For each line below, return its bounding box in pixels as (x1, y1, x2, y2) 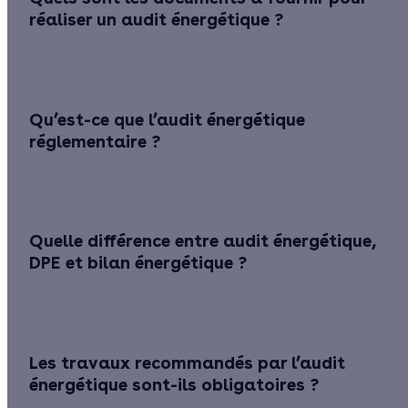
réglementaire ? (29, 130, 160, 152)
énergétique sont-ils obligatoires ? (29, 373, 319, 395)
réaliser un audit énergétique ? (29, 9, 283, 31)
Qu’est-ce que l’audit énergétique (29, 108, 305, 130)
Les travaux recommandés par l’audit (29, 352, 345, 373)
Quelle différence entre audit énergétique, (29, 230, 376, 252)
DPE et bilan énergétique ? (29, 252, 247, 274)
